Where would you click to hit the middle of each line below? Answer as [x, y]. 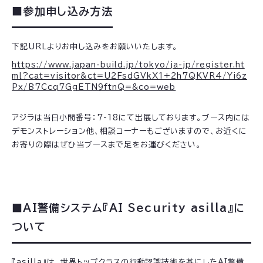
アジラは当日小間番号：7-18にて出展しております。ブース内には [131, 118]
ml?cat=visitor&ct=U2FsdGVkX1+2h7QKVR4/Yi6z [129, 76]
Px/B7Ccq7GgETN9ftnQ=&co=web [94, 87]
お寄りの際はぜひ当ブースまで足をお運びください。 [107, 145]
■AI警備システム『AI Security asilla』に [129, 208]
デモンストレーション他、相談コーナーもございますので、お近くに [130, 131]
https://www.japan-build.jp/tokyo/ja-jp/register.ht [128, 65]
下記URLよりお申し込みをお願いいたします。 [95, 47]
